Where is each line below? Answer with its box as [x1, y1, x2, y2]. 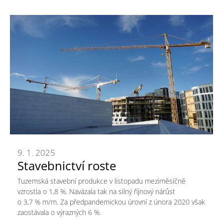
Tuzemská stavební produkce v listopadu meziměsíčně [17, 176, 186, 186]
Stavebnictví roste [17, 157, 116, 174]
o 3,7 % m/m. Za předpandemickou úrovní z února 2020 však [17, 197, 205, 207]
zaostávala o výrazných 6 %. [17, 208, 101, 218]
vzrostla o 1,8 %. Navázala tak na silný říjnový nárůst [17, 187, 175, 197]
